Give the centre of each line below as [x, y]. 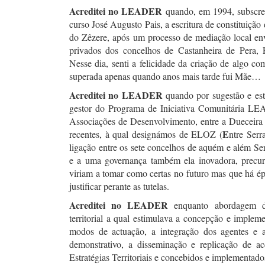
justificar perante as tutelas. [119, 186]
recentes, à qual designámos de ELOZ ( [146, 134]
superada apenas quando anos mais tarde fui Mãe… [165, 76]
